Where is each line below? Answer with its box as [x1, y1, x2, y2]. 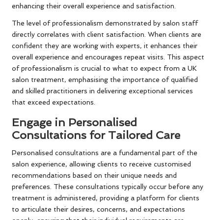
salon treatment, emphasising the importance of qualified [12, 76, 198, 84]
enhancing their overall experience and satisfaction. [12, 2, 176, 10]
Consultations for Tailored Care [12, 129, 180, 142]
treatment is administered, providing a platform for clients [12, 194, 199, 202]
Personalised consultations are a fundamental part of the [12, 149, 197, 157]
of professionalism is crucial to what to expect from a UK [12, 64, 197, 73]
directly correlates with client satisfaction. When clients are [12, 30, 201, 39]
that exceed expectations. [12, 98, 95, 107]
